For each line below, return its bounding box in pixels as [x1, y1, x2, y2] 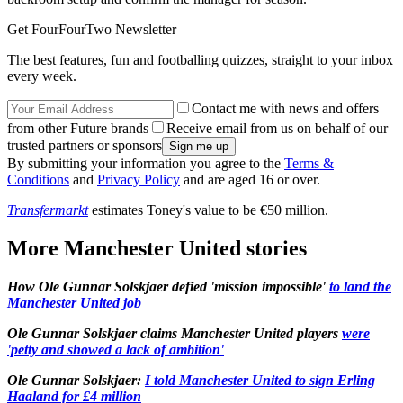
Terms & [284, 156, 334, 172]
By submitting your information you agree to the [7, 156, 284, 172]
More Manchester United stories [7, 237, 307, 261]
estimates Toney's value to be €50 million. [88, 202, 332, 219]
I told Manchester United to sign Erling [145, 372, 375, 389]
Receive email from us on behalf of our [166, 121, 388, 137]
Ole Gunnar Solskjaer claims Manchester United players [7, 326, 342, 342]
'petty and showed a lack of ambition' [7, 342, 224, 358]
